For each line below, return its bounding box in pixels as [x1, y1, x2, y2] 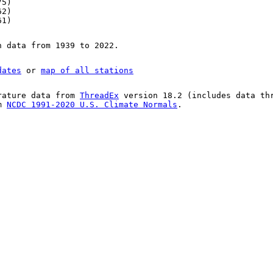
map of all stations [41, 66, 133, 76]
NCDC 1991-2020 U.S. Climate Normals [7, 100, 177, 110]
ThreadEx [80, 91, 119, 101]
